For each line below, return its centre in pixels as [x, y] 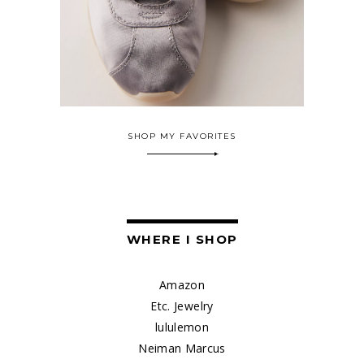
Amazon [182, 285]
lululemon [182, 327]
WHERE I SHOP [182, 240]
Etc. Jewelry [182, 306]
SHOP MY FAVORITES [182, 136]
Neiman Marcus [182, 349]
